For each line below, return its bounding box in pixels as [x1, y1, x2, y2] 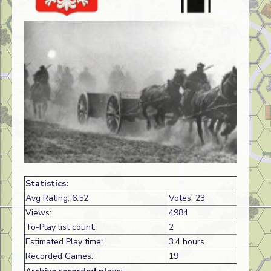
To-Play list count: [25, 221, 96, 233]
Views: [25, 207, 51, 219]
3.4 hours [169, 236, 204, 248]
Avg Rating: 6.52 [25, 192, 88, 204]
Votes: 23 [169, 192, 205, 204]
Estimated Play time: [25, 236, 103, 248]
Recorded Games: [25, 250, 93, 263]
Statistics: [25, 178, 68, 190]
